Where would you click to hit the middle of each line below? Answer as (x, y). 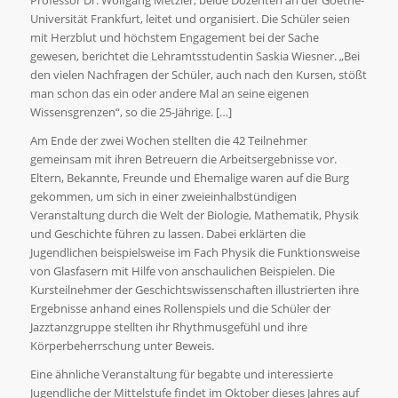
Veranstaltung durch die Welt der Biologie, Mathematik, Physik (194, 215)
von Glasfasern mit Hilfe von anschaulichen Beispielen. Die (182, 271)
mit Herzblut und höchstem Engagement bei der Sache (174, 37)
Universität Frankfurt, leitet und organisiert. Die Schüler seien (190, 18)
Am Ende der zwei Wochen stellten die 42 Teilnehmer (168, 140)
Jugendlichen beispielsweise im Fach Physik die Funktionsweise (195, 252)
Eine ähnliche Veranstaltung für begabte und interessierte (181, 374)
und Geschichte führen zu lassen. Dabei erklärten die (167, 233)
